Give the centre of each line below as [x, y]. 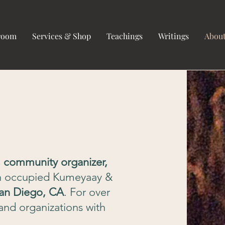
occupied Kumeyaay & [59, 177]
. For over [87, 192]
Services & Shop [62, 36]
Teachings [125, 36]
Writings [174, 36]
